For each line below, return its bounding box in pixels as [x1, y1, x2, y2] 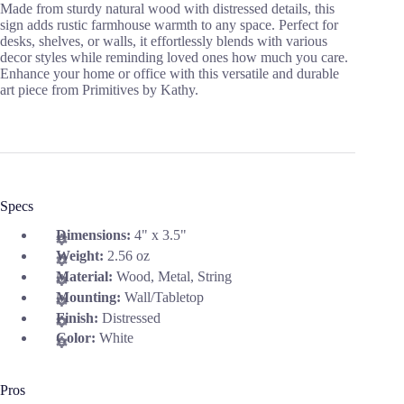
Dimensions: [56, 227, 134, 243]
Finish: [56, 309, 102, 326]
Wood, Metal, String [116, 269, 232, 285]
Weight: [56, 248, 107, 264]
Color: [56, 330, 99, 346]
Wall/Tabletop [124, 289, 204, 305]
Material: [56, 269, 116, 285]
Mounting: [56, 289, 124, 305]
